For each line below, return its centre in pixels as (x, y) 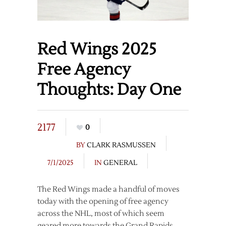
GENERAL (120, 163)
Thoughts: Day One (109, 89)
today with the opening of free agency (103, 201)
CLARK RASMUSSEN (121, 145)
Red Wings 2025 (97, 49)
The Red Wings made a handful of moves (108, 189)
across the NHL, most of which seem (101, 213)
